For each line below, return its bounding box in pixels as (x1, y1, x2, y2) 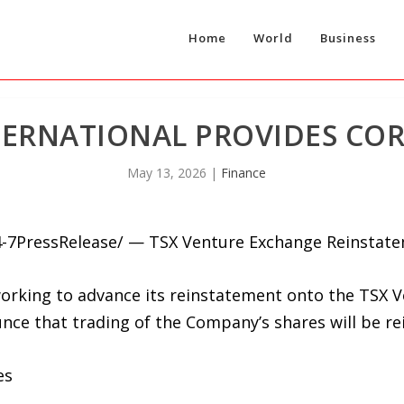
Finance (221, 163, 266, 181)
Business (319, 30, 376, 47)
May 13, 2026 (127, 163, 207, 181)
